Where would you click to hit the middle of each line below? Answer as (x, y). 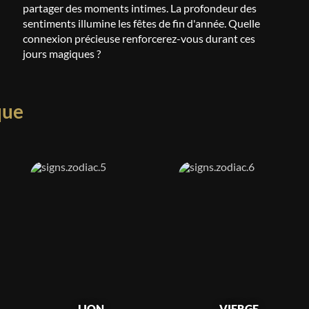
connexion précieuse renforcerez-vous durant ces (139, 38)
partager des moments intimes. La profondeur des (140, 8)
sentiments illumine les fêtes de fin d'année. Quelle (142, 23)
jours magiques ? (62, 53)
